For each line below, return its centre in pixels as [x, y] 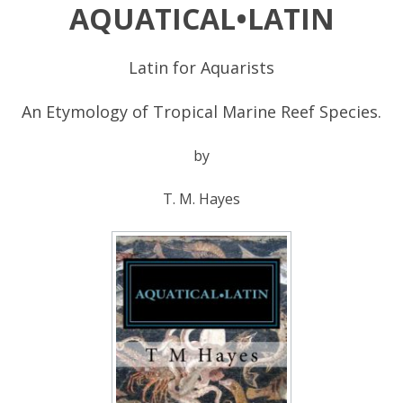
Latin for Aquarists [201, 67]
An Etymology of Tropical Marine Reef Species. [201, 111]
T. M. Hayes [201, 198]
